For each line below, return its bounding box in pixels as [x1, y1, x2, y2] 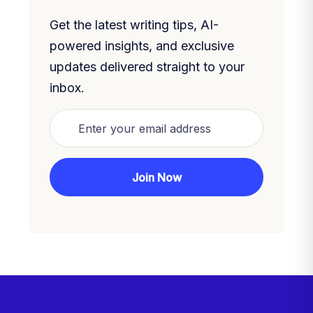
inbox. [50, 80, 85, 96]
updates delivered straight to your [50, 59, 245, 75]
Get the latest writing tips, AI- [50, 17, 219, 33]
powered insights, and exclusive [50, 38, 234, 54]
